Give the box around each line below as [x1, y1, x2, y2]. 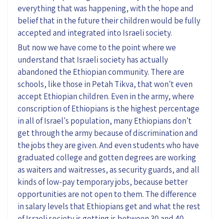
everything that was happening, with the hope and [18, 2, 194, 14]
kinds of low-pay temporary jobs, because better [18, 176, 188, 187]
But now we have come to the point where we [18, 42, 176, 53]
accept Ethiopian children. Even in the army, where [18, 90, 194, 102]
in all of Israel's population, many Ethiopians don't [18, 115, 192, 126]
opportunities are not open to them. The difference [18, 188, 197, 199]
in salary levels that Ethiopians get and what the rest [18, 200, 200, 212]
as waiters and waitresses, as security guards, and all [18, 164, 199, 175]
